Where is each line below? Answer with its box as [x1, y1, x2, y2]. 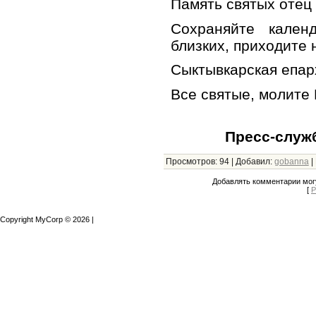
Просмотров [165, 156, 215, 166]
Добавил [235, 156, 270, 166]
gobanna [274, 156, 309, 166]
